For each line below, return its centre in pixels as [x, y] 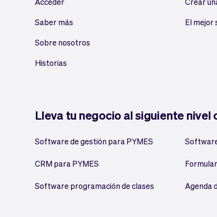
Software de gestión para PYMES [94, 141]
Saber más [54, 22]
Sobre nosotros [62, 42]
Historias [51, 63]
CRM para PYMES [67, 163]
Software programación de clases [94, 186]
